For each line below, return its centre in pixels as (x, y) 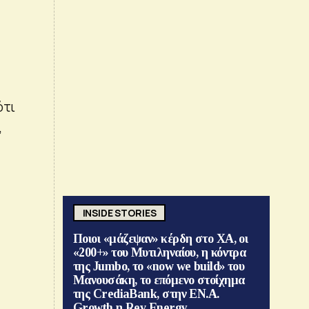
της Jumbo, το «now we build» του (159, 267)
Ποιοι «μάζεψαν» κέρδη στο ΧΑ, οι (161, 239)
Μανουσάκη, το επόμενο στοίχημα (159, 280)
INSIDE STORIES (119, 212)
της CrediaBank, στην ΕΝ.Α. (146, 294)
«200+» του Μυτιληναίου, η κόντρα (160, 253)
